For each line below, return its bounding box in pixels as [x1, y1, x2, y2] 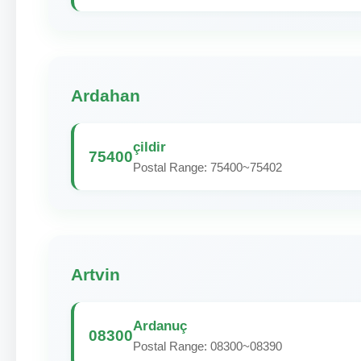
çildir [133, 139, 166, 155]
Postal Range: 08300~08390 [133, 339, 282, 353]
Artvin [71, 265, 120, 284]
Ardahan [71, 86, 140, 105]
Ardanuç [133, 317, 187, 334]
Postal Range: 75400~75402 [133, 160, 282, 174]
